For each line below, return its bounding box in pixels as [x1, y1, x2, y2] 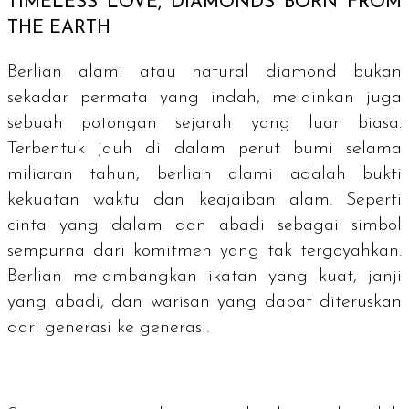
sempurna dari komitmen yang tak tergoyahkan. [7, 242, 402, 261]
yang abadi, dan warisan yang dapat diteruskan [7, 293, 402, 312]
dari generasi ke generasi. [7, 319, 209, 338]
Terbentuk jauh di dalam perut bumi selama [7, 140, 402, 159]
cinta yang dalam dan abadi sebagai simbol [7, 216, 402, 236]
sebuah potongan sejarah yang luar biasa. [7, 114, 402, 133]
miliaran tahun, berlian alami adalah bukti [7, 165, 402, 184]
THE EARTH [7, 19, 110, 38]
